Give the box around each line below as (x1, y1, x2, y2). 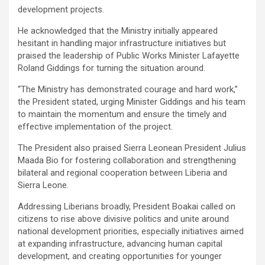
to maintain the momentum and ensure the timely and (18, 108, 227, 119)
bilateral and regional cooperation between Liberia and (18, 167, 227, 178)
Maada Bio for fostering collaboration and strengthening (18, 154, 236, 166)
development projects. (18, 4, 104, 15)
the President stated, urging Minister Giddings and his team (18, 96, 245, 107)
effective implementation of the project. (18, 121, 173, 132)
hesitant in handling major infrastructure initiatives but (18, 37, 226, 49)
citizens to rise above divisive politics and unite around (18, 213, 229, 224)
